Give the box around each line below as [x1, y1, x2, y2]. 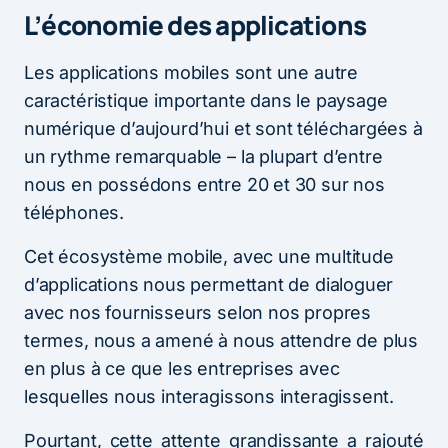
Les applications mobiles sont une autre [24, 61, 358, 83]
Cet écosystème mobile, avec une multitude [24, 245, 394, 267]
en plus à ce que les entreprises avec [24, 357, 340, 379]
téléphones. [24, 201, 125, 223]
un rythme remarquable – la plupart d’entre [24, 145, 383, 167]
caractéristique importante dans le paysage [24, 89, 388, 111]
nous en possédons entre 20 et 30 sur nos [24, 173, 385, 195]
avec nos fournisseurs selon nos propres [24, 301, 371, 323]
